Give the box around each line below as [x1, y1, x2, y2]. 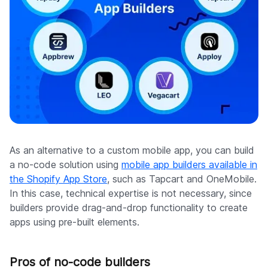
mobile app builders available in [121, 159, 257, 171]
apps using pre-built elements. [10, 216, 139, 229]
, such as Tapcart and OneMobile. [107, 173, 257, 185]
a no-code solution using [10, 159, 121, 171]
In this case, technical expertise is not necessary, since [10, 187, 252, 200]
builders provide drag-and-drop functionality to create [10, 202, 248, 214]
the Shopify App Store [10, 173, 107, 185]
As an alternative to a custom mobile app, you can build [10, 144, 254, 157]
